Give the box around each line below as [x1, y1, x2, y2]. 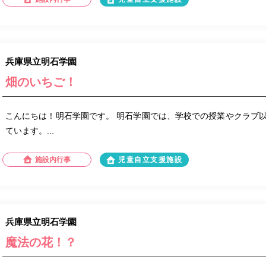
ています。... [5, 126, 54, 135]
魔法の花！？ [5, 236, 77, 249]
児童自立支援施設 [118, 156, 182, 164]
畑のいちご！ [5, 75, 77, 88]
